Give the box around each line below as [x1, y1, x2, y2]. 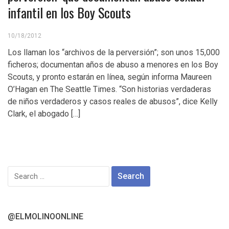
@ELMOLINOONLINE [8, 211, 83, 221]
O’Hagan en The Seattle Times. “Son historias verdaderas [8, 84, 211, 94]
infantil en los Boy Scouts [8, 2, 131, 22]
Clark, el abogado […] [8, 108, 80, 119]
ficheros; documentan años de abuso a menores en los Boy [8, 59, 218, 70]
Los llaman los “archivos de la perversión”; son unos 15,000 [8, 47, 220, 57]
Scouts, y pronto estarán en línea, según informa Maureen [8, 72, 212, 82]
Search [7, 166, 34, 176]
